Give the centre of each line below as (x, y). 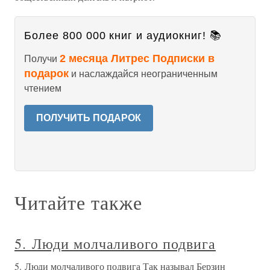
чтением (43, 88)
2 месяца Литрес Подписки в (137, 58)
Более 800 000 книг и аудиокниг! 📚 (123, 36)
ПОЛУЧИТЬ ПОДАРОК (89, 118)
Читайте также (78, 202)
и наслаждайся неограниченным (143, 74)
